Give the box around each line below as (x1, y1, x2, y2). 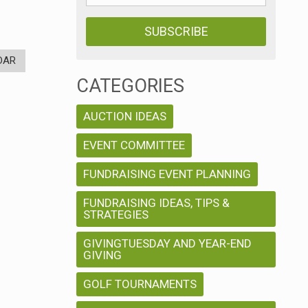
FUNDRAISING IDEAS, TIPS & (83, 196, 230, 210)
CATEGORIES (76, 75, 184, 98)
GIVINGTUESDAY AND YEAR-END (83, 236, 252, 251)
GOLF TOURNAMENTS (83, 277, 197, 291)
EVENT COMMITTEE (83, 138, 185, 153)
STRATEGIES (83, 208, 148, 222)
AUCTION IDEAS (83, 109, 166, 124)
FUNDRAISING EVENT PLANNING (83, 167, 251, 181)
